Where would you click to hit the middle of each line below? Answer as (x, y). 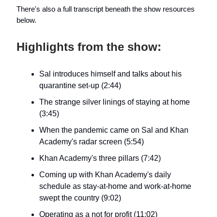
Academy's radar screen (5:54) (92, 142)
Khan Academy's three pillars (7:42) (100, 158)
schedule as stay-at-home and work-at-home (115, 186)
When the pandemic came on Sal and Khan (114, 130)
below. (26, 20)
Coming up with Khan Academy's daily (105, 175)
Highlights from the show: (89, 47)
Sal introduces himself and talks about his (110, 74)
